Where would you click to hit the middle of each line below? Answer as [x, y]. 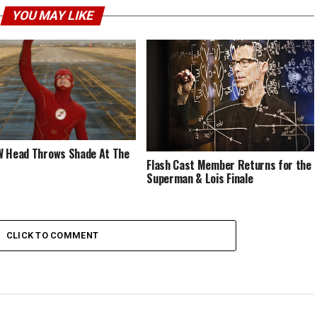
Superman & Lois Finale [200, 178]
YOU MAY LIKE [52, 16]
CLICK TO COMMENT [52, 235]
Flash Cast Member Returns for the [229, 165]
